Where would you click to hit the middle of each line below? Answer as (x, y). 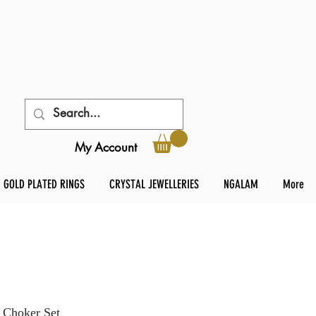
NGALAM (241, 184)
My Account (106, 147)
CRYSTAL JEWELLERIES (154, 184)
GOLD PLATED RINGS (44, 184)
